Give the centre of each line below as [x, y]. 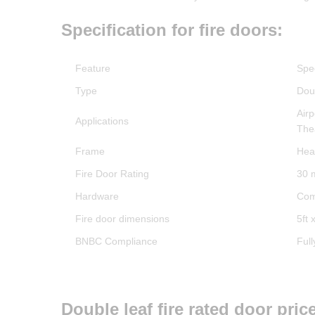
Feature [93, 68]
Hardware [97, 196]
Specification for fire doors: [172, 30]
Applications [102, 121]
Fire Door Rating [112, 173]
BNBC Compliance [116, 241]
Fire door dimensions [122, 218]
